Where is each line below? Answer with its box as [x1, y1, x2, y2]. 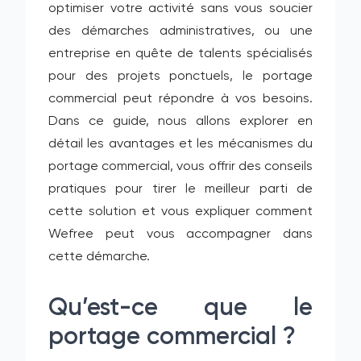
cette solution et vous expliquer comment [48, 205, 313, 218]
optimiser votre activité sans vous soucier [48, 2, 313, 15]
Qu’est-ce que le [48, 297, 313, 321]
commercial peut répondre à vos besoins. [48, 93, 313, 106]
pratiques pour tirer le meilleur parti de [48, 183, 313, 196]
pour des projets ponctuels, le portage [48, 70, 313, 83]
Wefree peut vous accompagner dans [48, 228, 313, 241]
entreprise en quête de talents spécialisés [48, 48, 313, 60]
